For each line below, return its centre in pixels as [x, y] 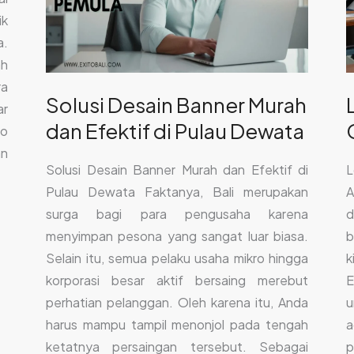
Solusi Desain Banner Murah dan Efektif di [177, 169]
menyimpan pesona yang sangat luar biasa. [177, 235]
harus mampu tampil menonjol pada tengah [177, 324]
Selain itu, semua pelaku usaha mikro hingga [177, 258]
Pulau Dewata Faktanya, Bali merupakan [177, 191]
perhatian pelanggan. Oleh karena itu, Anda [177, 302]
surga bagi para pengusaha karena [177, 213]
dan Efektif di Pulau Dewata [175, 130]
